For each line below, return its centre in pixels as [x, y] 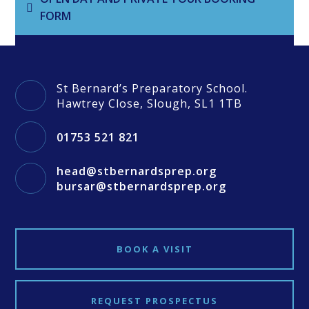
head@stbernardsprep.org [137, 171]
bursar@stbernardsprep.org [142, 186]
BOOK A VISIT [154, 249]
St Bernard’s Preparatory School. [152, 88]
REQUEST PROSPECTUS [154, 301]
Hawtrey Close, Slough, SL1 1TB [150, 103]
